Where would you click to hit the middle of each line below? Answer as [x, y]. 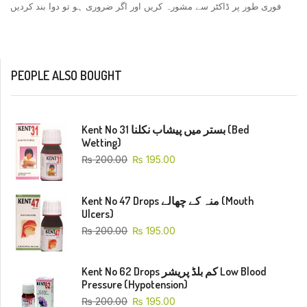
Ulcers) [98, 213]
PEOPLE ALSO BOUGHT [66, 76]
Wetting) [102, 143]
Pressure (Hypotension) [135, 285]
